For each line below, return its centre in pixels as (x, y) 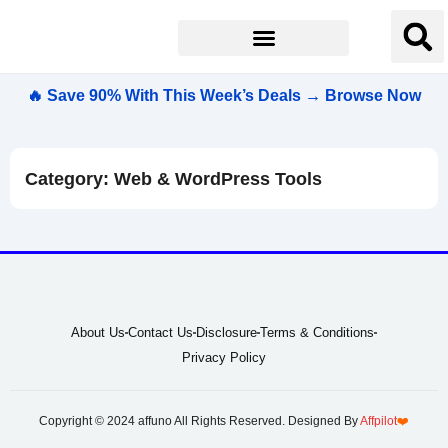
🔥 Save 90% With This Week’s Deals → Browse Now (224, 95)
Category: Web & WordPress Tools (173, 179)
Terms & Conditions (317, 332)
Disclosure (226, 332)
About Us (98, 332)
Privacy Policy (224, 357)
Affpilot (378, 421)
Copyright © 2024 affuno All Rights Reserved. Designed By (199, 421)
